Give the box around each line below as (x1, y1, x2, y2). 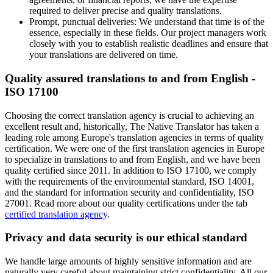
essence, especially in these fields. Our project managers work (29, 27, 266, 38)
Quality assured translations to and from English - (5, 71, 255, 85)
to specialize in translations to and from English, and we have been (5, 154, 260, 165)
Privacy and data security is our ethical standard (5, 231, 247, 244)
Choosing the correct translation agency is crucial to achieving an (5, 110, 254, 121)
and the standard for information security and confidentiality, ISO (5, 186, 254, 197)
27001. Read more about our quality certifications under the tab (5, 197, 247, 208)
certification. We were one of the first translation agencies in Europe (5, 143, 264, 154)
